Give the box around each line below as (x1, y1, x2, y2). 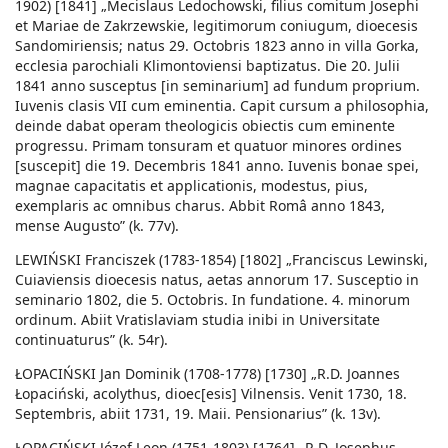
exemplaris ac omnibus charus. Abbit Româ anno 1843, (15, 196, 385, 216)
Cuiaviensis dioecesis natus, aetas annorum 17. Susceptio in (15, 270, 419, 290)
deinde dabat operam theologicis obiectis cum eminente (15, 116, 395, 136)
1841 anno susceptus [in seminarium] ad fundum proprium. (15, 76, 420, 96)
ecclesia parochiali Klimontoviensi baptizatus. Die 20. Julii (15, 56, 400, 76)
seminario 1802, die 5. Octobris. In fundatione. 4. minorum (15, 290, 410, 310)
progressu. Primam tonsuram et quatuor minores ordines (15, 136, 402, 156)
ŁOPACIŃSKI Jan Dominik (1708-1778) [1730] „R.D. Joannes (15, 364, 400, 384)
